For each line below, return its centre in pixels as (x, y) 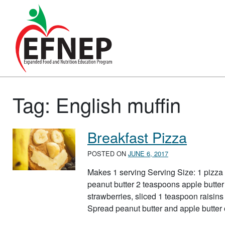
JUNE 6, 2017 (148, 154)
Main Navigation (59, 46)
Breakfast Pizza (137, 137)
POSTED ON (108, 154)
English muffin (118, 104)
